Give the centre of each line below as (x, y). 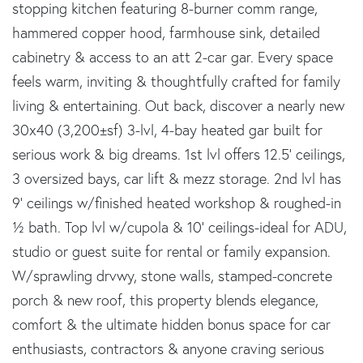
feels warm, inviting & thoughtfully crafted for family (176, 81)
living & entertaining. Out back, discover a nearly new (178, 105)
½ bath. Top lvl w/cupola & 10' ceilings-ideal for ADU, (179, 227)
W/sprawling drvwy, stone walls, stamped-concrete (172, 275)
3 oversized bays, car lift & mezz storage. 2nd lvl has (177, 178)
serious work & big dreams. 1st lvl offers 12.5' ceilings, (179, 154)
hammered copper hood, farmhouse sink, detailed (166, 32)
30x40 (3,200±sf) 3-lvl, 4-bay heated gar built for (167, 130)
